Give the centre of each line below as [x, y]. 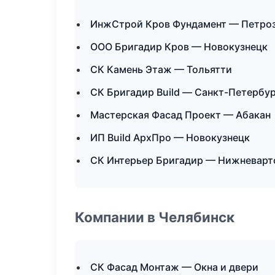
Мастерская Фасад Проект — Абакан [180, 115]
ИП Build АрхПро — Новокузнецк [170, 137]
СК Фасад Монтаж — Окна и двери [174, 267]
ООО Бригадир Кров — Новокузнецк [179, 47]
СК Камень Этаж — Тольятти [161, 69]
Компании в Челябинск [155, 217]
